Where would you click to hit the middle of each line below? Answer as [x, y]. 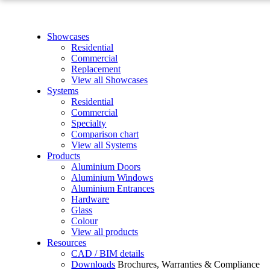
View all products [105, 232]
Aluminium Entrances [113, 188]
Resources [67, 243]
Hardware [90, 199]
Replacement [96, 69]
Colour [85, 221]
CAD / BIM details [108, 253]
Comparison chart [105, 134]
